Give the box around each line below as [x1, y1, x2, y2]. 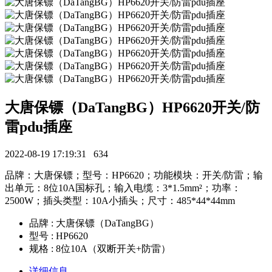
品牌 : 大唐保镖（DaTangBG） [29, 217, 159, 228]
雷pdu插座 [5, 118, 72, 135]
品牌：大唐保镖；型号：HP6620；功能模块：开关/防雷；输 [5, 169, 263, 180]
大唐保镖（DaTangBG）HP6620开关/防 [5, 99, 260, 115]
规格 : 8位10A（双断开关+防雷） [29, 243, 171, 254]
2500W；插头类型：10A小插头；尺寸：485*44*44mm [5, 195, 235, 206]
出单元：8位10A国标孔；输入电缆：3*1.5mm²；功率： [5, 182, 241, 193]
